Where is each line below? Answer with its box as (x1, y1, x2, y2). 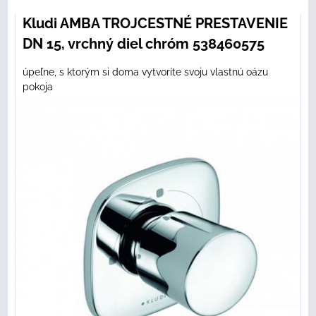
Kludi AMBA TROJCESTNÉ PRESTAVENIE (23, 15, 288, 32)
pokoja (23, 81, 53, 93)
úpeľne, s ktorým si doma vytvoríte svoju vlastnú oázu (23, 66, 268, 78)
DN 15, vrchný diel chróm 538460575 (23, 35, 265, 53)
